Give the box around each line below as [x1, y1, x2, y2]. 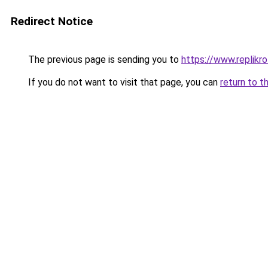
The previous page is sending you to [26, 54, 181, 65]
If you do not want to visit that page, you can [26, 77, 220, 88]
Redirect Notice [11, 14, 93, 28]
